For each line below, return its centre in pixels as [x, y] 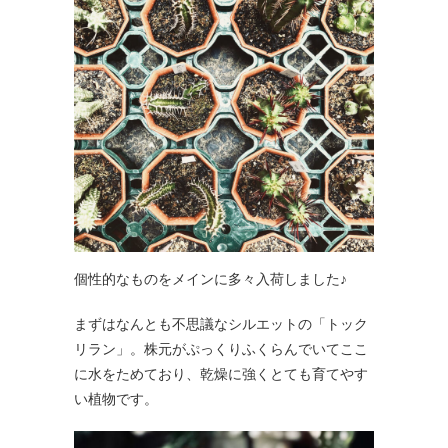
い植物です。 [116, 398]
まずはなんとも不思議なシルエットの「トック [221, 323]
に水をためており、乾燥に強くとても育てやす [221, 373]
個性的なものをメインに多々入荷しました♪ [210, 278]
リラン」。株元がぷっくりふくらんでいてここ [221, 348]
